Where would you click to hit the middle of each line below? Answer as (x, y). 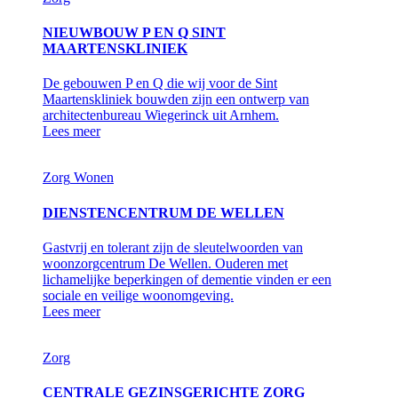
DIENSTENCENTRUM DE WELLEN (163, 212)
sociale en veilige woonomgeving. (138, 295)
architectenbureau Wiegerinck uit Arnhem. (161, 115)
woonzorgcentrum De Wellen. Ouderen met (165, 263)
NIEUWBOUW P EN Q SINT (134, 33)
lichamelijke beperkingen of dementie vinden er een (187, 279)
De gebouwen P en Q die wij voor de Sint (160, 84)
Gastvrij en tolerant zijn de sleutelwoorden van (173, 247)
